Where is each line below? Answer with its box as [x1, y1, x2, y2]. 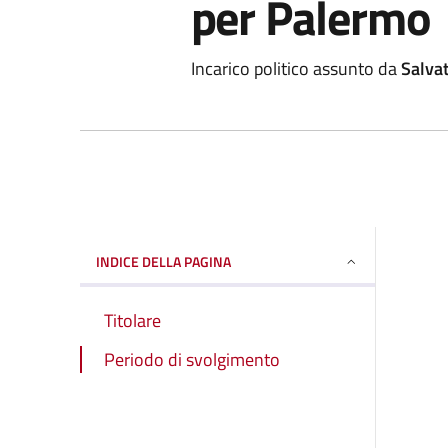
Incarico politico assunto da [190, 54, 401, 82]
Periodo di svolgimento [104, 345, 280, 373]
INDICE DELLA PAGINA [96, 250, 231, 272]
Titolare [104, 306, 161, 334]
